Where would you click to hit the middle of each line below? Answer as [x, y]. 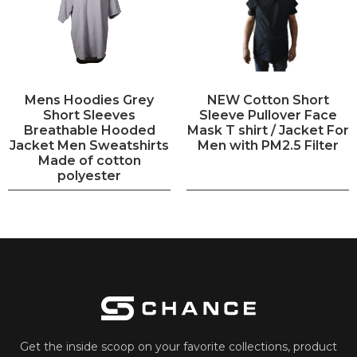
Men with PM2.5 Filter [268, 145]
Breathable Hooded [89, 130]
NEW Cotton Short [268, 100]
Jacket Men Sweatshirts [89, 145]
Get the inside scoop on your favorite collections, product [178, 346]
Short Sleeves [89, 115]
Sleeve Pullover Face [268, 115]
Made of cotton [89, 160]
